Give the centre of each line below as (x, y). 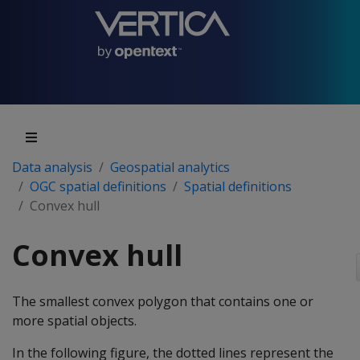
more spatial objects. (74, 321)
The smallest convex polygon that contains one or (163, 301)
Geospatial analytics (170, 167)
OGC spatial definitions (98, 186)
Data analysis (52, 167)
